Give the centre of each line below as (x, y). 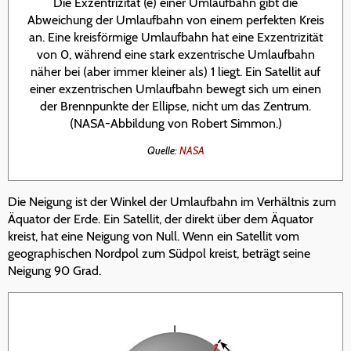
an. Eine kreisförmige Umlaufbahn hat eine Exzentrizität (175, 37)
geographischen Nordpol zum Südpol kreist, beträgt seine (159, 254)
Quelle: (163, 150)
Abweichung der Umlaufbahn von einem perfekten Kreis (175, 20)
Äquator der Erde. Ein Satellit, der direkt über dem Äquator (161, 219)
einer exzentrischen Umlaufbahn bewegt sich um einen (175, 89)
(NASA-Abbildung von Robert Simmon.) (175, 123)
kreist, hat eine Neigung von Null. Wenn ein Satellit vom (154, 237)
